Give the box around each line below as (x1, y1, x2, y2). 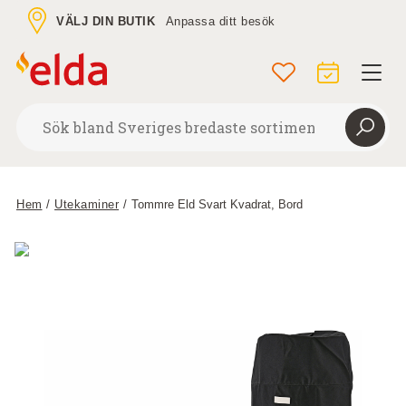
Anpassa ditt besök (165, 14, 275, 28)
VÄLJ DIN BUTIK (56, 14, 156, 28)
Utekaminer (54, 198, 120, 211)
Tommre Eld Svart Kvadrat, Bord (130, 198, 303, 211)
